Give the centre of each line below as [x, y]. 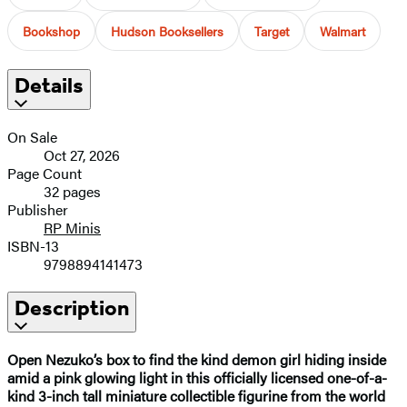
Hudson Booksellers [167, 30]
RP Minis [72, 227]
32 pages [72, 191]
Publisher [38, 209]
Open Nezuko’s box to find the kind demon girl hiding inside [197, 359]
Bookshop [51, 30]
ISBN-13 [33, 245]
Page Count [45, 173]
